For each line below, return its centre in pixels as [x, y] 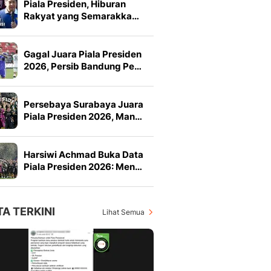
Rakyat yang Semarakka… [81, 16]
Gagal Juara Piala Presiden [83, 54]
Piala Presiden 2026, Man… [83, 117]
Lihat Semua [123, 212]
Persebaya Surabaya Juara [83, 105]
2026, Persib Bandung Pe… [83, 67]
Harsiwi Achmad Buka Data [83, 155]
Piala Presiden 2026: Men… [83, 167]
